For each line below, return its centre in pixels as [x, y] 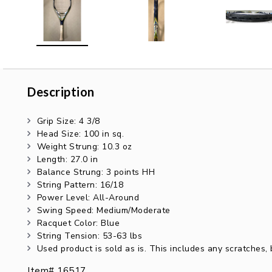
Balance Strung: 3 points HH [96, 172]
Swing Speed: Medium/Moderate [104, 210]
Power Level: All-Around [88, 198]
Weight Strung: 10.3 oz [84, 147]
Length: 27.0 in [67, 159]
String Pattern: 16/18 [80, 185]
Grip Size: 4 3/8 [68, 121]
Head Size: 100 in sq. [80, 134]
